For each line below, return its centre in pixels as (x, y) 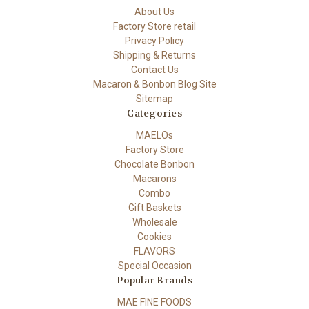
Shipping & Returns (154, 56)
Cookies (154, 237)
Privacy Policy (154, 41)
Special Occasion (154, 266)
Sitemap (154, 99)
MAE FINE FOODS (154, 302)
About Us (154, 12)
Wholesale (154, 222)
